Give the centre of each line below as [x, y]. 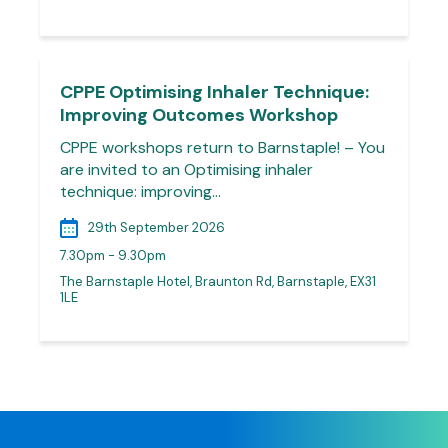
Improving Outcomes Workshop [199, 115]
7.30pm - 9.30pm [113, 255]
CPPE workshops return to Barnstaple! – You [222, 147]
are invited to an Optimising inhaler [186, 169]
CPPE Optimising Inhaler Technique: [214, 92]
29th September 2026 [156, 227]
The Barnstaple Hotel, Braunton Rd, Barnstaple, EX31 [218, 281]
